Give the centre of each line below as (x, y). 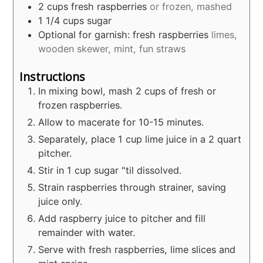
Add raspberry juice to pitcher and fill (122, 219)
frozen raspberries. (80, 105)
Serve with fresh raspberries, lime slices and (137, 250)
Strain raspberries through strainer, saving (132, 188)
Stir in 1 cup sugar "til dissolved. (110, 171)
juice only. (60, 202)
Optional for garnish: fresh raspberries (124, 34)
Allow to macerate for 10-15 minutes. (121, 122)
